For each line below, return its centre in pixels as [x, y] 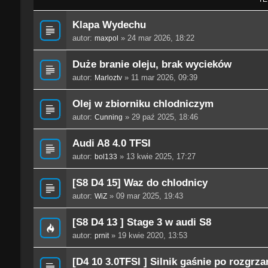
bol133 [106, 157]
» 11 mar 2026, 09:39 [159, 78]
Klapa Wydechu [109, 25]
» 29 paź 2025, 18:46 [160, 117]
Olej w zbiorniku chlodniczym [143, 104]
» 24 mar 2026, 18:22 [156, 38]
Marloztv [108, 78]
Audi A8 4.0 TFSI [111, 143]
